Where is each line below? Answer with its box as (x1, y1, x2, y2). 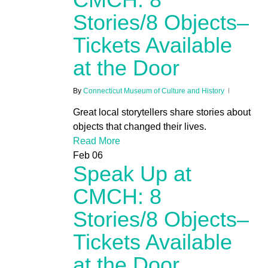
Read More (72, 136, 120, 147)
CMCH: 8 (72, 184, 162, 209)
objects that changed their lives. (72, 121, 206, 132)
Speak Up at (72, 162, 191, 187)
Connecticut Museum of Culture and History (83, 87, 224, 96)
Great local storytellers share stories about (72, 107, 251, 118)
